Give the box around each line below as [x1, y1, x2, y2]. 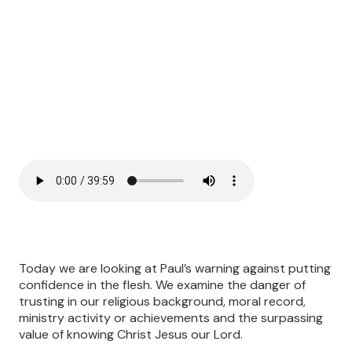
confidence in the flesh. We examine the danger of [19, 277, 306, 294]
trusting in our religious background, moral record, [19, 293, 306, 310]
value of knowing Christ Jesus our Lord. [19, 326, 243, 343]
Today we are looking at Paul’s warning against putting [19, 260, 331, 277]
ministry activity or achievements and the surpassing [19, 310, 323, 327]
